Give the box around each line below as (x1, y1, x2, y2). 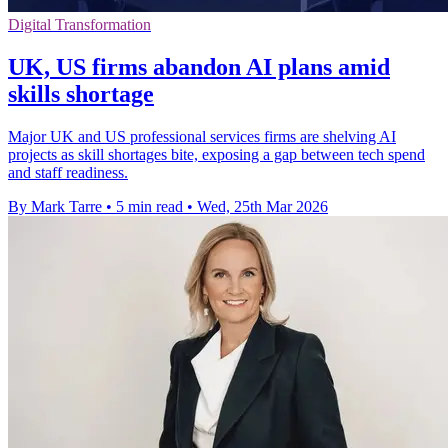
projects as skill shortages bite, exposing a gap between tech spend (8, 145, 425, 163)
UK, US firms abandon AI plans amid (8, 53, 390, 80)
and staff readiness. (8, 163, 128, 181)
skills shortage (8, 80, 154, 107)
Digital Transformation (8, 16, 151, 34)
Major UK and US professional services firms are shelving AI (8, 127, 396, 145)
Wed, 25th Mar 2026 (197, 197, 328, 215)
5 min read (116, 197, 183, 215)
